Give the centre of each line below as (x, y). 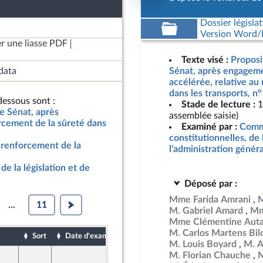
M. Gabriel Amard (206, 211)
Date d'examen (91, 236)
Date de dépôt (160, 236)
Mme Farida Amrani (210, 200)
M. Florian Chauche (210, 255)
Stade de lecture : (218, 104)
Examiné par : (209, 127)
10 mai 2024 (149, 255)
